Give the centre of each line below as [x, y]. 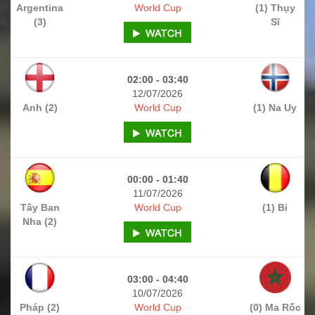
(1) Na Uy [275, 107]
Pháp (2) [40, 307]
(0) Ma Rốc [275, 307]
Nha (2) [40, 221]
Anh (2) [40, 107]
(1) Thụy [275, 7]
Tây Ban [40, 207]
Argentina [40, 7]
